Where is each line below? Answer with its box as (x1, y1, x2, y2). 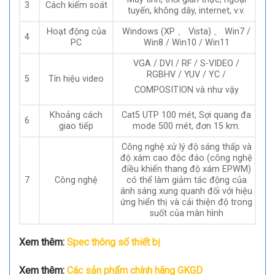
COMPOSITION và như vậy (134, 84, 239, 95)
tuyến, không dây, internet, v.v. (128, 5, 246, 16)
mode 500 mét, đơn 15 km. (133, 120, 241, 131)
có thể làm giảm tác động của (126, 174, 247, 185)
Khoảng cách (50, 109, 103, 120)
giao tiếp (59, 120, 93, 131)
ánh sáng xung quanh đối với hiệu (120, 185, 253, 196)
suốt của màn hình (149, 207, 223, 219)
